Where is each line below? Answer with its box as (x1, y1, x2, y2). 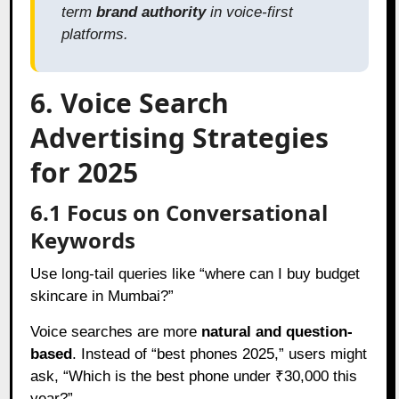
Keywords (30, 224, 136, 255)
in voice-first (206, 3, 294, 20)
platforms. (61, 25, 129, 43)
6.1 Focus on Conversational (30, 197, 329, 227)
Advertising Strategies (30, 118, 330, 156)
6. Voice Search (30, 84, 230, 121)
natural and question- (201, 322, 354, 340)
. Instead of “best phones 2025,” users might (72, 345, 368, 362)
